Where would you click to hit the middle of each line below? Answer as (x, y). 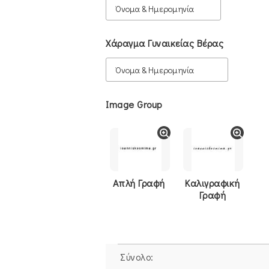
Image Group (134, 104)
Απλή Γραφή (139, 183)
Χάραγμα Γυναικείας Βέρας (165, 43)
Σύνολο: (137, 257)
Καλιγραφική (213, 183)
